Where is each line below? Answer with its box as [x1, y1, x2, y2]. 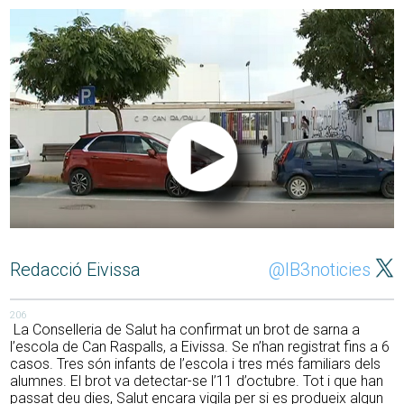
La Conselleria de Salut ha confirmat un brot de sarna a [10, 321, 361, 338]
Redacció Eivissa [10, 259, 142, 280]
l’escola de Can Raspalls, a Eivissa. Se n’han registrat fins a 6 [10, 338, 390, 355]
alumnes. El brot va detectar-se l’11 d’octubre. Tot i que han [10, 372, 384, 390]
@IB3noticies [268, 259, 371, 280]
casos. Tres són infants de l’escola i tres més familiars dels [10, 355, 381, 372]
